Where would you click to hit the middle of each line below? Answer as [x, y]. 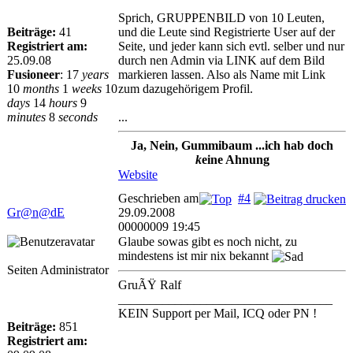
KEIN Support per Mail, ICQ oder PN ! [217, 314]
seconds [78, 117]
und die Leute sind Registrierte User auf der [227, 32]
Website [138, 175]
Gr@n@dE [36, 212]
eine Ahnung [235, 160]
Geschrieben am [158, 198]
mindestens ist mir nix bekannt [195, 256]
